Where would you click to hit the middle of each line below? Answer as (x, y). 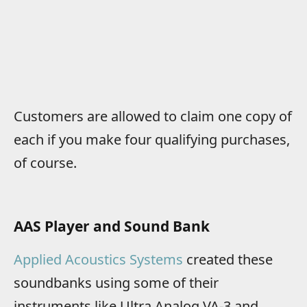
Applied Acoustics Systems (98, 260)
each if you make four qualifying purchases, (152, 140)
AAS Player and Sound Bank (112, 226)
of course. (45, 163)
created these (228, 260)
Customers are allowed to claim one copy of (153, 116)
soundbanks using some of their (116, 283)
